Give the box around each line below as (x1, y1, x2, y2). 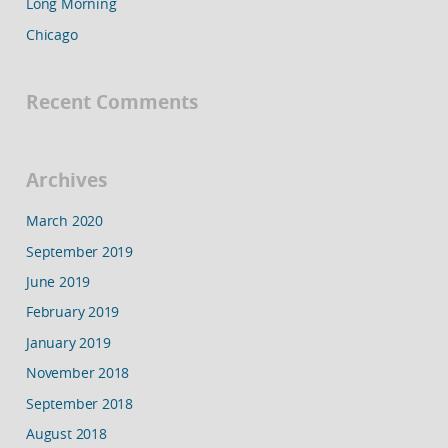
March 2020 (26, 211, 103, 231)
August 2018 (26, 424, 107, 444)
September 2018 (26, 393, 134, 413)
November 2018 (26, 363, 130, 383)
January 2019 (26, 332, 111, 352)
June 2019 (26, 271, 91, 291)
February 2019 (26, 302, 120, 322)
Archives (26, 167, 107, 194)
